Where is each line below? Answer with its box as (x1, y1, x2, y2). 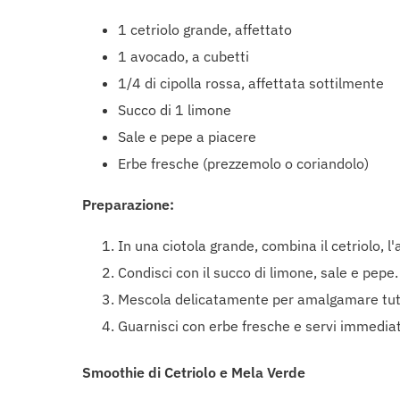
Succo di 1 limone (118, 101, 231, 120)
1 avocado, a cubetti (118, 47, 249, 66)
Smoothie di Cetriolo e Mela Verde (82, 362, 305, 381)
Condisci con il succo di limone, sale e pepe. (118, 263, 398, 282)
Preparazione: (82, 196, 174, 214)
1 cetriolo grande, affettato (118, 21, 292, 39)
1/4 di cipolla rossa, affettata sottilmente (118, 74, 384, 93)
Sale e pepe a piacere (118, 128, 256, 146)
